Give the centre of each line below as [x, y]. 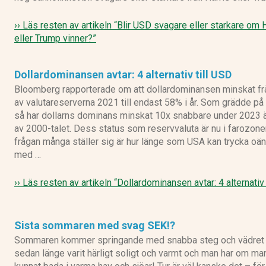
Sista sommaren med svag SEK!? [95, 225]
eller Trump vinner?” [55, 38]
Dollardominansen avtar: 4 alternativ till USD [123, 74]
